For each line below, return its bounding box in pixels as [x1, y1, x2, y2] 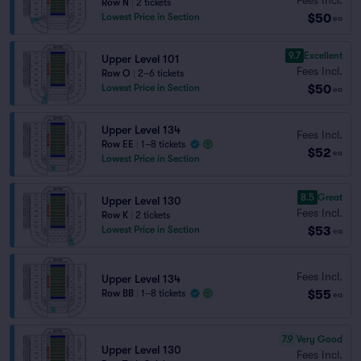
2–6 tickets [138, 68, 184, 79]
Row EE [102, 139, 134, 150]
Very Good [297, 333, 342, 345]
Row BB [102, 288, 134, 299]
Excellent [304, 49, 342, 61]
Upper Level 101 [102, 52, 180, 65]
